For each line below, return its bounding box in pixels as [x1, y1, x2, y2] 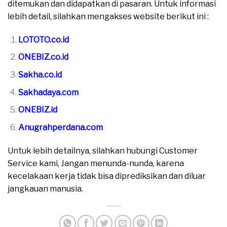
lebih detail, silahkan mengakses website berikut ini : [8, 12, 209, 22]
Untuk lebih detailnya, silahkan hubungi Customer [8, 145, 198, 156]
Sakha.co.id [18, 70, 62, 80]
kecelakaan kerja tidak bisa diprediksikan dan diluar [8, 171, 206, 181]
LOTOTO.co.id [18, 34, 69, 45]
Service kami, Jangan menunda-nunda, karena [8, 158, 184, 168]
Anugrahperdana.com [18, 122, 103, 132]
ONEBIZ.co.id [18, 52, 68, 62]
